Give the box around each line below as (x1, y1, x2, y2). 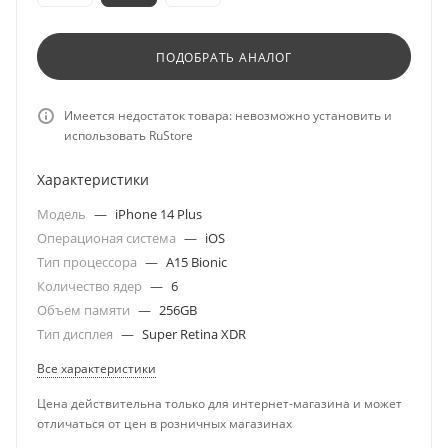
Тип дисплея (37, 325, 116, 343)
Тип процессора (37, 253, 140, 271)
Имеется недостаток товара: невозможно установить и (64, 107, 392, 124)
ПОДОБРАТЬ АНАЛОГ (156, 49, 292, 66)
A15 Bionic (166, 253, 227, 271)
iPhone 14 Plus (115, 205, 202, 223)
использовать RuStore (64, 127, 193, 144)
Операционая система (37, 229, 179, 247)
